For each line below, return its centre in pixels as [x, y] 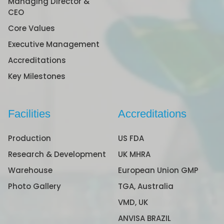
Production [29, 138]
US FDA [131, 138]
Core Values [31, 28]
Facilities [29, 114]
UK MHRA [134, 154]
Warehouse [30, 170]
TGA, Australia [146, 186]
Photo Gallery [34, 186]
